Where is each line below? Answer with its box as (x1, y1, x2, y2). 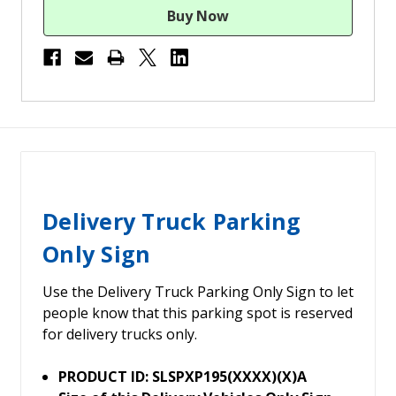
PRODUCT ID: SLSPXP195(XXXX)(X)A (58, 367, 308, 387)
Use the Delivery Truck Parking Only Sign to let (42, 282, 354, 302)
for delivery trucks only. (42, 324, 197, 345)
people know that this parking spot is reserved (42, 303, 353, 324)
